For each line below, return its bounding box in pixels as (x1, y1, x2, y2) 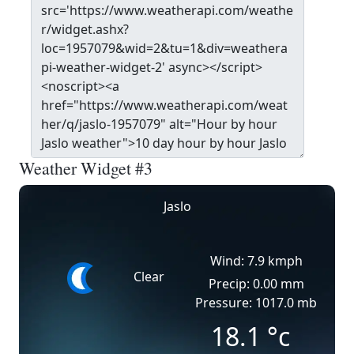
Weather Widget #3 (19, 156, 153, 179)
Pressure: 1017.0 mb (195, 294, 317, 311)
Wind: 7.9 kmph (209, 252, 303, 269)
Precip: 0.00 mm (208, 275, 304, 292)
